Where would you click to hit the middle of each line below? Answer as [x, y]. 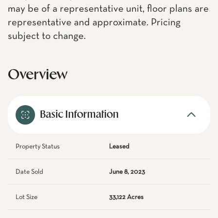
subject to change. [47, 36]
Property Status [38, 146]
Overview [38, 75]
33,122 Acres [126, 197]
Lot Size [27, 197]
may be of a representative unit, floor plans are [108, 9]
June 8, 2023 [127, 172]
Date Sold [29, 172]
